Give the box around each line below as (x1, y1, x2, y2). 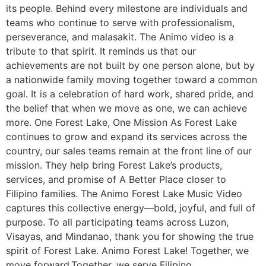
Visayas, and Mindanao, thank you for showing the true (6, 230, 254, 243)
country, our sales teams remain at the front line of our (6, 145, 252, 157)
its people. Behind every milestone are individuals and (6, 2, 248, 15)
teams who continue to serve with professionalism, (6, 17, 235, 29)
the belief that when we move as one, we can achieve (6, 102, 247, 115)
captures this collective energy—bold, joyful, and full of (6, 202, 255, 214)
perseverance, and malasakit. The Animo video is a (6, 31, 234, 43)
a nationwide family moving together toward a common (6, 74, 257, 86)
